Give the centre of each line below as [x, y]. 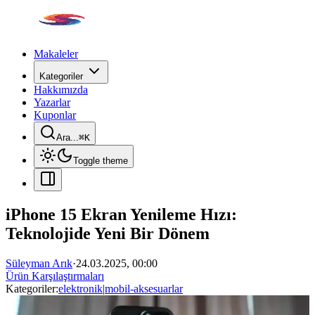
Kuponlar [55, 115]
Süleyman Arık [39, 263]
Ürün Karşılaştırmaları [55, 276]
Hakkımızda [61, 90]
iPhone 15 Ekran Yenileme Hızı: [121, 214]
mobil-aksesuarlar [144, 288]
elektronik [81, 288]
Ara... [67, 137]
